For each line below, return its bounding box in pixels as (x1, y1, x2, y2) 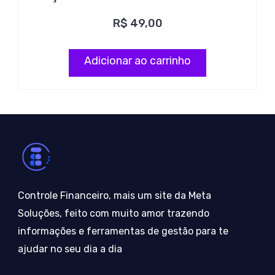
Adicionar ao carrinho (84, 54, 191, 68)
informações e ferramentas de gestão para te (18, 225, 228, 237)
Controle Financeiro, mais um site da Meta (18, 190, 211, 201)
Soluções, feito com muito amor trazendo (18, 207, 209, 219)
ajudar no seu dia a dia (18, 243, 122, 255)
